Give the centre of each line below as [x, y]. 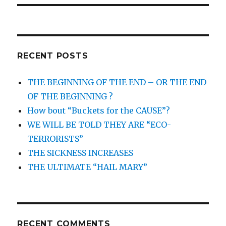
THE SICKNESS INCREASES [80, 153]
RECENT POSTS [53, 56]
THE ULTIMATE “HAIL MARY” [88, 167]
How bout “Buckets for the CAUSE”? [99, 111]
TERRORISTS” [55, 139]
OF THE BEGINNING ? [70, 97]
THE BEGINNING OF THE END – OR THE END [117, 82]
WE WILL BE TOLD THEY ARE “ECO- [99, 125]
